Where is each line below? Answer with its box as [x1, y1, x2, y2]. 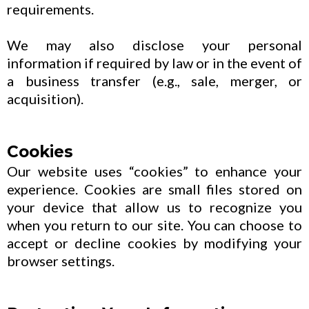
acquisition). [7, 90, 83, 107]
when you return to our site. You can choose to [7, 217, 302, 233]
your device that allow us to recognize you [7, 199, 302, 215]
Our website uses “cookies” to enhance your [7, 163, 302, 179]
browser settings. [7, 252, 114, 269]
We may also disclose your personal [7, 37, 302, 53]
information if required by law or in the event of [7, 54, 302, 71]
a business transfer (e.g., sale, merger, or [7, 72, 302, 89]
